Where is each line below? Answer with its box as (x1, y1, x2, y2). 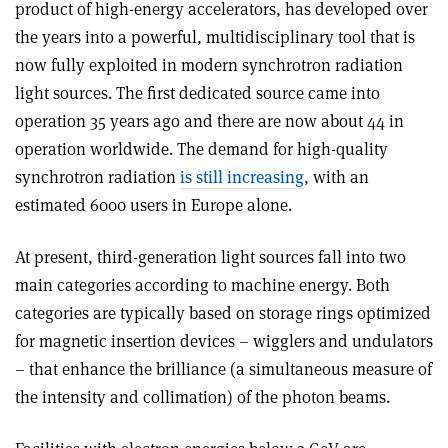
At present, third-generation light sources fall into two (15, 246, 406, 268)
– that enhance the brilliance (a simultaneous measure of (15, 358, 432, 380)
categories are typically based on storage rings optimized (15, 302, 431, 324)
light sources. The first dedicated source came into (15, 82, 380, 104)
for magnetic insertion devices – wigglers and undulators (15, 330, 433, 352)
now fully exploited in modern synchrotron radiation (15, 54, 403, 76)
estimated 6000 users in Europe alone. (15, 194, 292, 216)
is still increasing (180, 166, 304, 188)
